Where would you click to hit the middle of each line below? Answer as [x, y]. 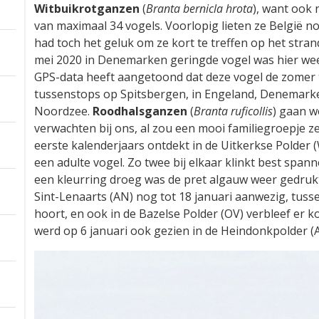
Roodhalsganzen [140, 111]
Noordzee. [63, 111]
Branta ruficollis [233, 111]
